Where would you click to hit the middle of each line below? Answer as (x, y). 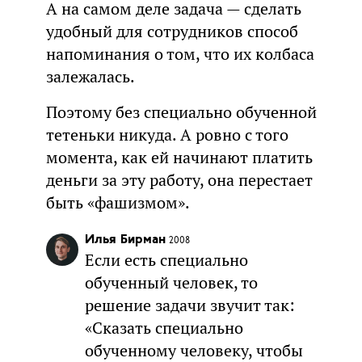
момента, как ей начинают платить (179, 157)
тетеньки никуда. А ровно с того (167, 135)
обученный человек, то (171, 282)
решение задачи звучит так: (189, 305)
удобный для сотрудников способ (172, 31)
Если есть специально (166, 260)
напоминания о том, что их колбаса (180, 54)
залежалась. (90, 76)
